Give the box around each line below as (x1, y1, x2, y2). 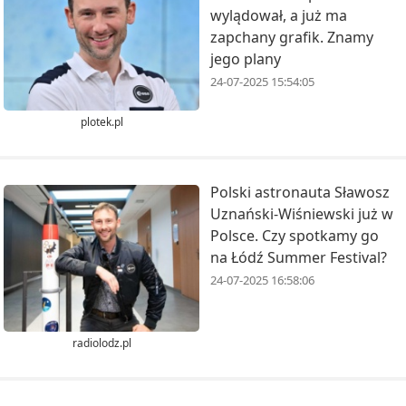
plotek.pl (80, 114, 123, 130)
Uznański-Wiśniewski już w (210, 204, 393, 225)
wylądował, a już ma (210, 5, 347, 25)
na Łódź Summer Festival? (210, 247, 387, 268)
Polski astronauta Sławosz (210, 182, 390, 203)
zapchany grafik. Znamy (210, 26, 373, 47)
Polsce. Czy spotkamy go (210, 226, 379, 246)
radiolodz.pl (72, 334, 131, 351)
